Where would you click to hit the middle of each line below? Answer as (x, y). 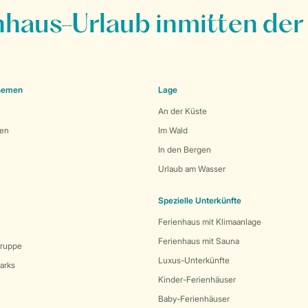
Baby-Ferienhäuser (194, 299)
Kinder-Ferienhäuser (197, 279)
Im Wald (173, 130)
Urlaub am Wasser (192, 169)
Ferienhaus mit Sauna (199, 241)
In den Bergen (185, 150)
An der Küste (183, 111)
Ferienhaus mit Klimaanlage (210, 222)
